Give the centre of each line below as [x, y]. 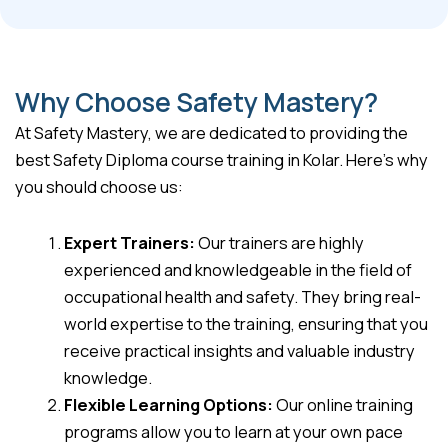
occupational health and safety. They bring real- [243, 297]
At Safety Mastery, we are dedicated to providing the [211, 133]
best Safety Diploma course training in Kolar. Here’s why [221, 160]
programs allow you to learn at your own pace [234, 432]
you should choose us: [99, 187]
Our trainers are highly [280, 243]
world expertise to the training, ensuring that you [246, 324]
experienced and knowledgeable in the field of [238, 270]
